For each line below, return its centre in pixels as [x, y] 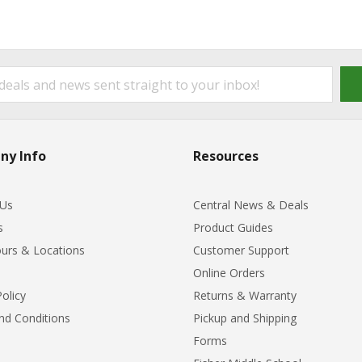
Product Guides [233, 227]
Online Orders [229, 272]
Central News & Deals [251, 204]
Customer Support [241, 250]
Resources [226, 156]
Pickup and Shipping [245, 318]
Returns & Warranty [245, 295]
